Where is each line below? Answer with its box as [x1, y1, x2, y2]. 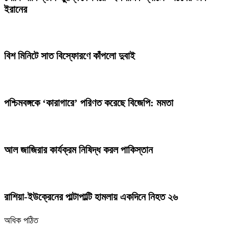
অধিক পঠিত [4, 215, 38, 226]
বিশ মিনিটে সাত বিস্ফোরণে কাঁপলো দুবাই [4, 50, 135, 62]
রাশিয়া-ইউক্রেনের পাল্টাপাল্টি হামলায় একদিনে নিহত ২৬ [4, 191, 178, 203]
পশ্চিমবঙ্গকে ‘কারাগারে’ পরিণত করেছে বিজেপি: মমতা [4, 97, 173, 109]
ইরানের [4, 3, 27, 15]
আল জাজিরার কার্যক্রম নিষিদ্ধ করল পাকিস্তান [4, 144, 153, 156]
